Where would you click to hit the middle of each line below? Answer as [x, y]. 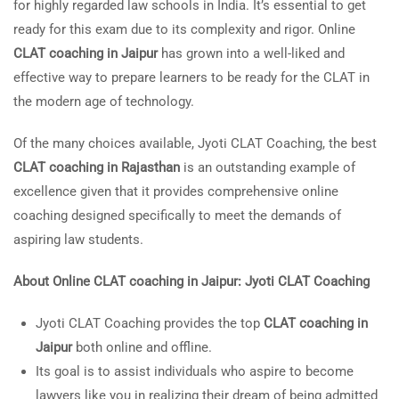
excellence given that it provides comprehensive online [176, 191]
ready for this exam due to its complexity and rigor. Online [184, 29]
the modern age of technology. [104, 102]
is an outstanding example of [268, 167]
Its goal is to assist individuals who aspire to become [195, 371]
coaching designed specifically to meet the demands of [177, 216]
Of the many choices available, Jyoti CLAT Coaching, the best [195, 143]
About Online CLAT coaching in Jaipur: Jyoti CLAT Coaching [191, 281]
